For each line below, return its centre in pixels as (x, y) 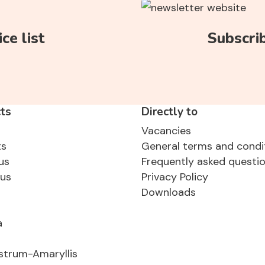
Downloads (169, 193)
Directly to (169, 112)
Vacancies (166, 131)
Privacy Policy (175, 177)
